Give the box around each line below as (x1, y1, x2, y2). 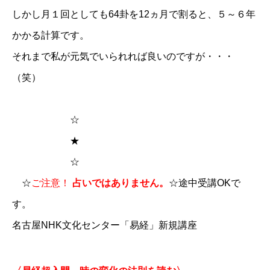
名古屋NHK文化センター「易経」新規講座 (12, 219, 197, 230)
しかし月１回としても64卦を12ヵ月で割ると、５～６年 (12, 8, 256, 19)
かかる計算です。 (12, 30, 89, 40)
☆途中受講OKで (169, 177, 240, 188)
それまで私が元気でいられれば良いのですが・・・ (12, 51, 234, 61)
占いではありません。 (70, 177, 169, 188)
